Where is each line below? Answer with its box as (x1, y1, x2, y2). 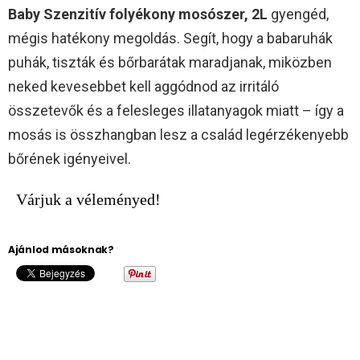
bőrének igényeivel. (8, 149, 131, 167)
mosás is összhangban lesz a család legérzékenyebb (8, 125, 349, 143)
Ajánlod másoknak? (8, 242, 114, 256)
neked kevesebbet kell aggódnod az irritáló (8, 77, 279, 95)
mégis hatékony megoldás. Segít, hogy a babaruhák (8, 29, 333, 47)
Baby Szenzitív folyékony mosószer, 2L (8, 5, 268, 22)
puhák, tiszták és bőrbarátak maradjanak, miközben (8, 53, 332, 71)
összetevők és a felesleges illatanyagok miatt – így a (8, 101, 344, 119)
